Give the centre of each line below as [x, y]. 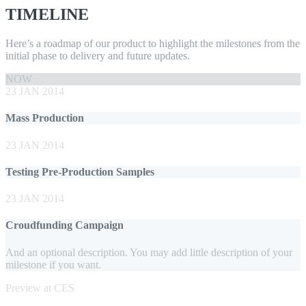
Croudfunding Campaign [65, 225]
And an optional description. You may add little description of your [149, 252]
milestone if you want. [53, 264]
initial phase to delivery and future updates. [98, 56]
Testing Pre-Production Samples [80, 171]
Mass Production [45, 118]
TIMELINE [47, 15]
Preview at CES [40, 288]
